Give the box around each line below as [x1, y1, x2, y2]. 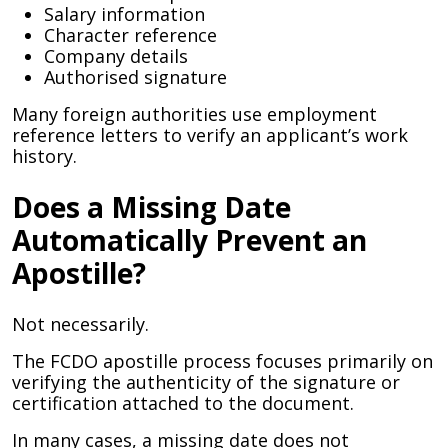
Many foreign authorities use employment [12, 102, 377, 126]
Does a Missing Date [12, 188, 291, 226]
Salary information [44, 2, 205, 26]
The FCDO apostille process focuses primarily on [12, 349, 433, 373]
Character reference [44, 23, 217, 47]
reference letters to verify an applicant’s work [12, 123, 408, 147]
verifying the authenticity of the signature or [12, 370, 400, 394]
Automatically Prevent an [12, 221, 367, 259]
